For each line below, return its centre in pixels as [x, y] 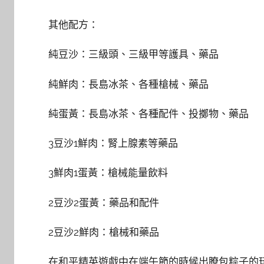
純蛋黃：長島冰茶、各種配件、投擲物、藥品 [148, 113]
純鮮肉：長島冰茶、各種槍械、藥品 [128, 84]
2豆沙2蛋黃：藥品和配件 [104, 202]
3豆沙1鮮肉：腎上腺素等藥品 [113, 143]
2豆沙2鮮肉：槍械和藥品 [104, 232]
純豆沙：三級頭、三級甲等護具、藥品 [133, 55]
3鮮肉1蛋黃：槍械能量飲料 [108, 173]
